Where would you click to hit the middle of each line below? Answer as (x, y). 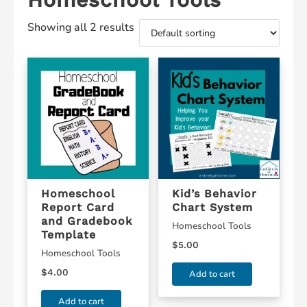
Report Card (78, 208)
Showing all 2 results (81, 27)
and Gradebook (87, 221)
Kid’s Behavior (215, 194)
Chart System (213, 208)
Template (69, 235)
